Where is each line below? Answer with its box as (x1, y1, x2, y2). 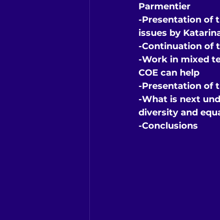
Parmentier (138, 1, 191, 12)
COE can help (138, 67, 199, 79)
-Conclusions (138, 120, 198, 132)
